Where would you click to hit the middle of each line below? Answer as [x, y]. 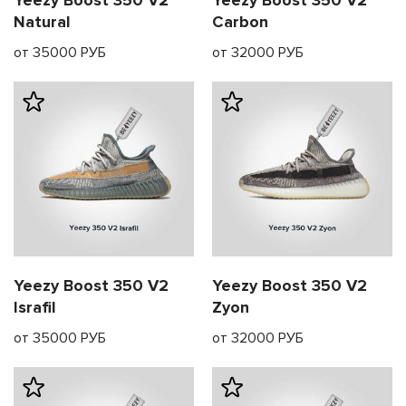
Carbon [240, 22]
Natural [42, 22]
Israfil [35, 307]
